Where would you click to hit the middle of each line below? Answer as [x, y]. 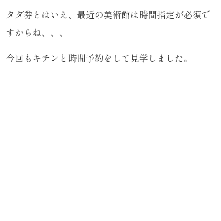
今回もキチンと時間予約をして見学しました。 [99, 58]
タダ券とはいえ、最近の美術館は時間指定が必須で [108, 14]
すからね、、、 [37, 32]
